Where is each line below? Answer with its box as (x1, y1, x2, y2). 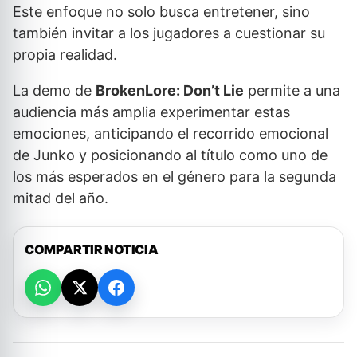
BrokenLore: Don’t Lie (96, 82, 244, 99)
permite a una (244, 82, 340, 99)
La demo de (13, 82, 96, 99)
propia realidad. (13, 46, 117, 63)
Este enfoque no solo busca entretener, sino (13, 3, 310, 20)
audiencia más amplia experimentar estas (13, 104, 290, 120)
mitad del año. (13, 190, 108, 206)
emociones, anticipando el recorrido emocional (13, 125, 328, 142)
